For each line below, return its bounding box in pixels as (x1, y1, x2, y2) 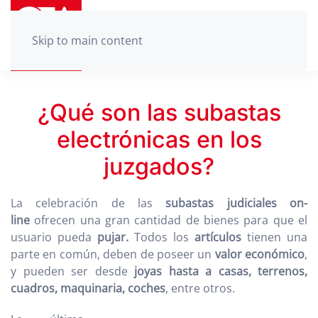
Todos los (128, 229, 194, 245)
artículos (194, 229, 241, 245)
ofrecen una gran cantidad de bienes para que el (30, 212, 307, 228)
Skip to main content (32, 33, 143, 48)
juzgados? (104, 153, 214, 180)
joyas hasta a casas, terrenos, (134, 263, 307, 279)
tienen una (241, 229, 307, 245)
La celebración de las (11, 195, 153, 211)
